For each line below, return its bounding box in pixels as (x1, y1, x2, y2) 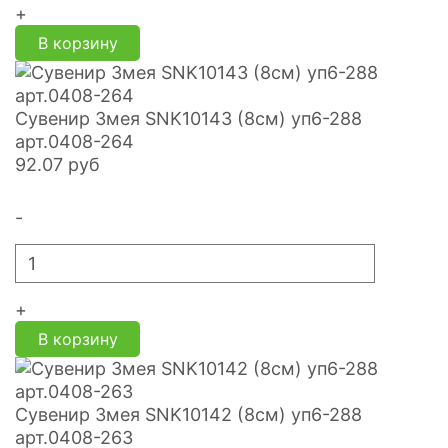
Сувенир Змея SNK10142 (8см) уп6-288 (15, 404, 362, 425)
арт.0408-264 (15, 131, 134, 152)
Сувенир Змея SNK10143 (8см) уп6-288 (15, 108, 362, 129)
